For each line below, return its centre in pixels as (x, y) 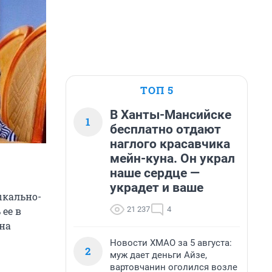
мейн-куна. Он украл (172, 158)
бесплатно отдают (165, 129)
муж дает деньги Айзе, (158, 255)
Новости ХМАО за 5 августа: (171, 243)
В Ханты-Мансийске (171, 115)
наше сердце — (155, 173)
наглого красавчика (170, 144)
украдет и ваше (157, 188)
